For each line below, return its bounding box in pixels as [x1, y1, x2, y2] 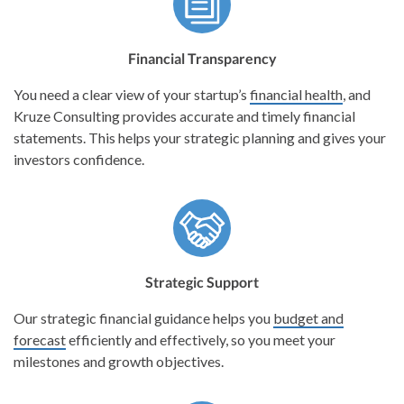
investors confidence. [14, 150, 144, 168]
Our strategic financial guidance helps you [14, 308, 273, 326]
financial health [250, 85, 343, 103]
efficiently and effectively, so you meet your [66, 330, 335, 348]
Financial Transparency [127, 49, 277, 67]
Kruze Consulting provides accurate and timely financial [14, 106, 355, 124]
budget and [273, 308, 344, 326]
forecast [14, 330, 66, 348]
